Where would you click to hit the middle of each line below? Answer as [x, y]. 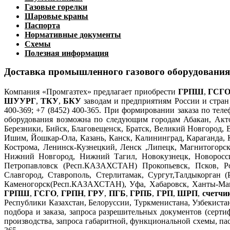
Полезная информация [67, 53]
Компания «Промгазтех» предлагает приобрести [91, 91]
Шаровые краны [56, 16]
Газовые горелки [56, 7]
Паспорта [42, 25]
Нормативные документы [73, 34]
